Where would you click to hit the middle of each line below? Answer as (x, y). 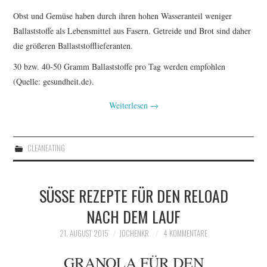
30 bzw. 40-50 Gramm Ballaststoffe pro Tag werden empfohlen (119, 66)
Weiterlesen (129, 105)
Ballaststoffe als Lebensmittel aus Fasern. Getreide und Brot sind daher (132, 30)
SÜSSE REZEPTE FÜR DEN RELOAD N (133, 195)
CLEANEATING (46, 148)
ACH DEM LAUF (130, 216)
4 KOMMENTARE (185, 233)
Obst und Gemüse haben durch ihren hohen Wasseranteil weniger (123, 15)
